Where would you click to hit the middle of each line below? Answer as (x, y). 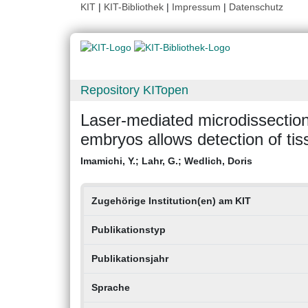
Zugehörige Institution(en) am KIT (171, 201)
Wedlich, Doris (218, 161)
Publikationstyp (128, 230)
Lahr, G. (160, 161)
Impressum (196, 7)
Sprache (110, 288)
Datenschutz (256, 7)
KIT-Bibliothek (135, 7)
